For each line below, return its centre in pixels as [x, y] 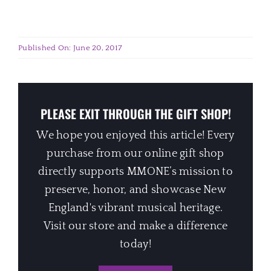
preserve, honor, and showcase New [135, 190]
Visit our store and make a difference [135, 226]
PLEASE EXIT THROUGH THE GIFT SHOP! [135, 113]
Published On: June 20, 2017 [70, 47]
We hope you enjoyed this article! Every [135, 135]
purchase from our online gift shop [135, 153]
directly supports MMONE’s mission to [135, 171]
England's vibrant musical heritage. [135, 208]
